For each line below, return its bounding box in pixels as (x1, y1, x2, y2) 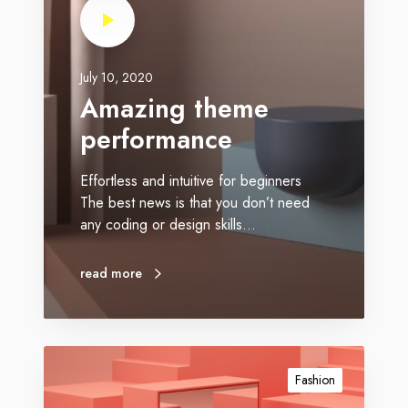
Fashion (295, 371, 335, 389)
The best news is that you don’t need (80, 192, 310, 213)
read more (80, 264, 142, 282)
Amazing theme (80, 90, 269, 127)
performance (80, 121, 232, 158)
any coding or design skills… (80, 214, 256, 235)
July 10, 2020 (80, 68, 153, 87)
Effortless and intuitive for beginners (80, 170, 301, 191)
